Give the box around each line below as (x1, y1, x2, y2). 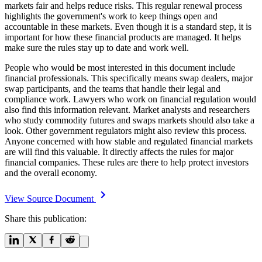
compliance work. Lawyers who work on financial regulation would (5, 94, 256, 104)
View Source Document (5, 193, 96, 204)
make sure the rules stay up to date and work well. (5, 42, 189, 53)
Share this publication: (5, 213, 87, 223)
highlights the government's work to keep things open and (5, 11, 218, 21)
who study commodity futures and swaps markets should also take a (5, 115, 254, 125)
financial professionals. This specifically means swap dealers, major (5, 73, 253, 83)
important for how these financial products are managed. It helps (5, 32, 241, 42)
